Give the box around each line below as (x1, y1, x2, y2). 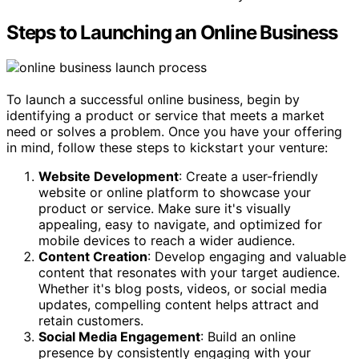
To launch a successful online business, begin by (6, 91, 300, 108)
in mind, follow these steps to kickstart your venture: (6, 139, 328, 156)
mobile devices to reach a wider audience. (38, 232, 295, 249)
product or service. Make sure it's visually (38, 200, 291, 217)
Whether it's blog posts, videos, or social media (38, 280, 327, 297)
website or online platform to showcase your (38, 184, 311, 201)
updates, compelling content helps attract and (38, 296, 319, 313)
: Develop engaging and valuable (147, 248, 346, 265)
